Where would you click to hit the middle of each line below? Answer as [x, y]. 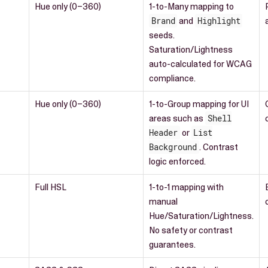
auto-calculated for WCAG [200, 64]
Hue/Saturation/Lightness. [201, 216]
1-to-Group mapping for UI [199, 104]
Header [163, 132]
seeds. [162, 35]
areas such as [177, 118]
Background [173, 147]
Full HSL [51, 187]
